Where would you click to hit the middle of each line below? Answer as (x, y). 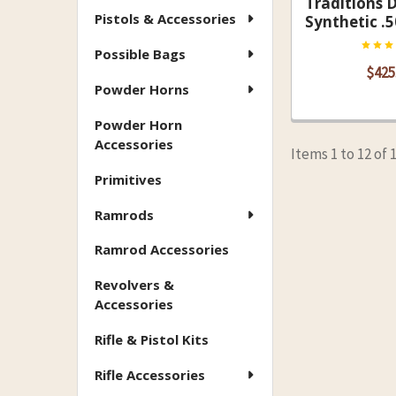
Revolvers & (134, 285)
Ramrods (124, 214)
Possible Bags (140, 53)
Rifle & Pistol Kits (152, 340)
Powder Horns (142, 89)
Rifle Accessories (150, 375)
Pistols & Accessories (165, 18)
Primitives (128, 179)
